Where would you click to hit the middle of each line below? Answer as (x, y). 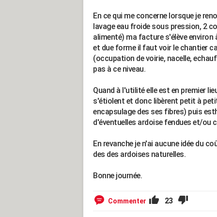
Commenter (127, 201)
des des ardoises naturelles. (139, 154)
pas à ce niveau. (119, 69)
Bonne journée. (117, 176)
